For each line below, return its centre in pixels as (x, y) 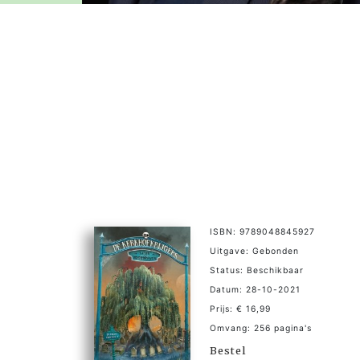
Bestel (228, 350)
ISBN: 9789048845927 (262, 231)
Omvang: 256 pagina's (261, 328)
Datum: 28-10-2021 (255, 289)
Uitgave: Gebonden (254, 251)
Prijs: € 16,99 (240, 309)
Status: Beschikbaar (257, 270)
